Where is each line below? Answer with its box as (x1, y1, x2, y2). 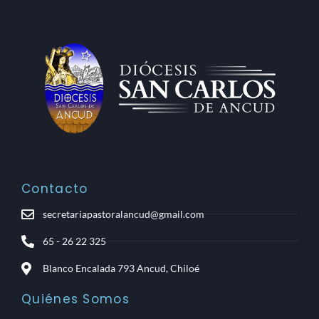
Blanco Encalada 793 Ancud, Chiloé (42, 261, 199, 274)
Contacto (21, 179, 88, 197)
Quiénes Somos (21, 290, 130, 308)
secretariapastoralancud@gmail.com (42, 207, 204, 220)
